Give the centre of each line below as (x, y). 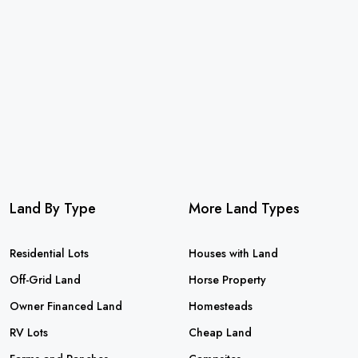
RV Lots (29, 332)
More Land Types (244, 209)
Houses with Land (233, 253)
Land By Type (53, 209)
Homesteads (221, 306)
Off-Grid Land (45, 280)
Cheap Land (220, 332)
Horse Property (227, 280)
